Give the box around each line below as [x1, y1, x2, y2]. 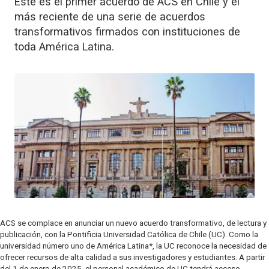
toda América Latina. [14, 40, 114, 53]
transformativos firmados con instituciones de [14, 25, 240, 38]
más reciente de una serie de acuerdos [14, 10, 205, 23]
